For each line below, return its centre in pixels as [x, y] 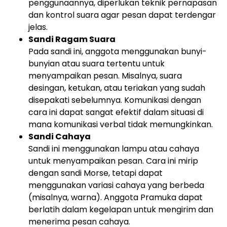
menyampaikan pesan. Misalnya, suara [105, 76]
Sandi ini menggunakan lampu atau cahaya [114, 149]
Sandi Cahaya [60, 137]
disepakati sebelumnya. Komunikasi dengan [115, 100]
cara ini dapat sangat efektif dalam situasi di [116, 112]
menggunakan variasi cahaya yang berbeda [116, 185]
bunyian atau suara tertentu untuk [97, 64]
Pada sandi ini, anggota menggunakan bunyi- [118, 51]
